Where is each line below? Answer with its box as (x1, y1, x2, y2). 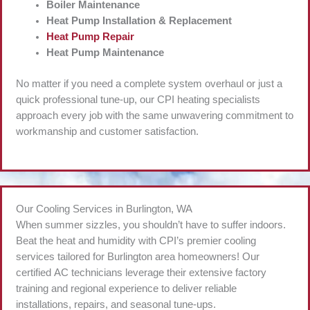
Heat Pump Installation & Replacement (46, 15, 235, 27)
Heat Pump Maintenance (46, 47, 164, 59)
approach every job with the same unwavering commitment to (16, 109, 293, 121)
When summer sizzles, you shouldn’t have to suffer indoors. (16, 219, 286, 231)
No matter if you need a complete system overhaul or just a (16, 77, 282, 89)
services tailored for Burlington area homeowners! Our (16, 251, 259, 263)
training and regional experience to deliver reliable (16, 283, 237, 295)
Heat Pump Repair (46, 31, 134, 43)
